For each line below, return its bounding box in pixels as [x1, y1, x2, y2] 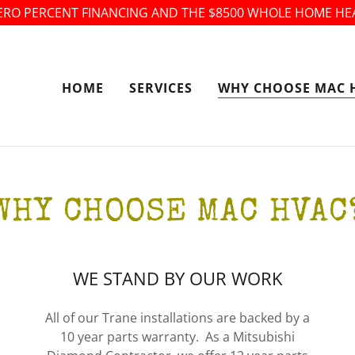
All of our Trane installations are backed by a [45, 309, 310, 326]
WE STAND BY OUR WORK [73, 266, 282, 290]
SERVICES [128, 78, 193, 97]
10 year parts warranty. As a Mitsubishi [60, 328, 295, 345]
